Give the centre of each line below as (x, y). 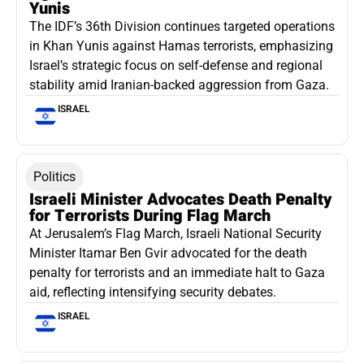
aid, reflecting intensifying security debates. (153, 292)
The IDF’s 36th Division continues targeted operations (182, 26)
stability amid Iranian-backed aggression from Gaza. (179, 84)
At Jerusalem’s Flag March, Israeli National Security (175, 233)
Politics (54, 176)
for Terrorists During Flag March (150, 215)
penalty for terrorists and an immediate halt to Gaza (177, 272)
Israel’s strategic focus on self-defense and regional (176, 65)
